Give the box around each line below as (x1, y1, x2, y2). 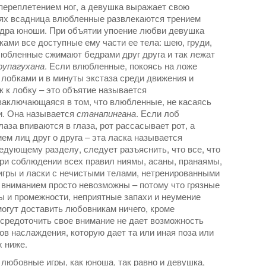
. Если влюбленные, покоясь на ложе (45, 59, 197, 72)
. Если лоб (136, 107, 179, 120)
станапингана (77, 107, 136, 120)
